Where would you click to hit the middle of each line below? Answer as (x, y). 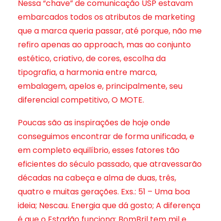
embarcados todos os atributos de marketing (106, 17)
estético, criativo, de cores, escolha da (92, 58)
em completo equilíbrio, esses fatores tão (99, 150)
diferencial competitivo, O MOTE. (81, 100)
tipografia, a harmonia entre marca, (87, 72)
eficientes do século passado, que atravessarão (110, 164)
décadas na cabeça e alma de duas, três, (97, 178)
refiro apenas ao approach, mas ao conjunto (104, 45)
